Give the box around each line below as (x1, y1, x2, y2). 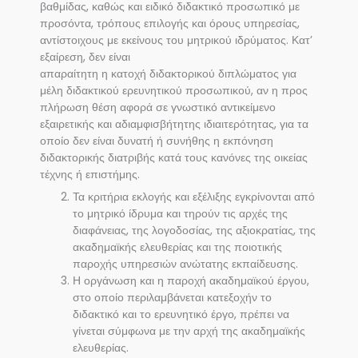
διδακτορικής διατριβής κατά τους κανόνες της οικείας (40, 150, 308, 166)
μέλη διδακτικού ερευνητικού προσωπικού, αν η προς (40, 83, 308, 99)
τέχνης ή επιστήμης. (40, 167, 140, 183)
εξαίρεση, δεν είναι (40, 50, 130, 66)
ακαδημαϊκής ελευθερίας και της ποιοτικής (73, 240, 283, 256)
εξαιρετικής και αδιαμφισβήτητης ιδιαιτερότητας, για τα (40, 117, 308, 133)
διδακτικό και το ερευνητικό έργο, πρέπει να (73, 307, 290, 323)
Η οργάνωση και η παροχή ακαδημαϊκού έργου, (73, 273, 310, 289)
